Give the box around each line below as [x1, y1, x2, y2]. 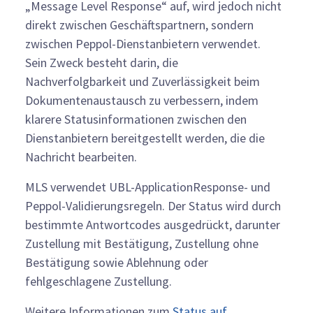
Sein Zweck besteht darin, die [25, 54, 178, 71]
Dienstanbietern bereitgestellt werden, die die [25, 129, 265, 146]
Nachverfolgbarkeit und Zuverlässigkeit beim [25, 73, 260, 89]
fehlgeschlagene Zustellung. [25, 272, 172, 289]
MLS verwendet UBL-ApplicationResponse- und [25, 178, 270, 195]
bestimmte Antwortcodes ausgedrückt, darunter [25, 216, 280, 233]
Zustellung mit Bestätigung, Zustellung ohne [25, 235, 259, 252]
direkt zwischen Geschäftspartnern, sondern [25, 16, 254, 33]
